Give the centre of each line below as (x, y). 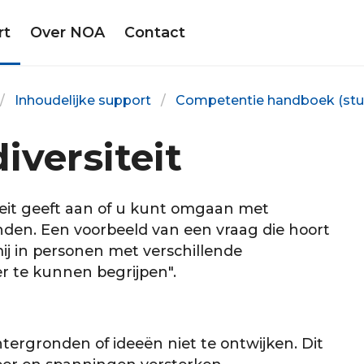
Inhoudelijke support (83, 100)
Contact (154, 32)
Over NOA (67, 32)
